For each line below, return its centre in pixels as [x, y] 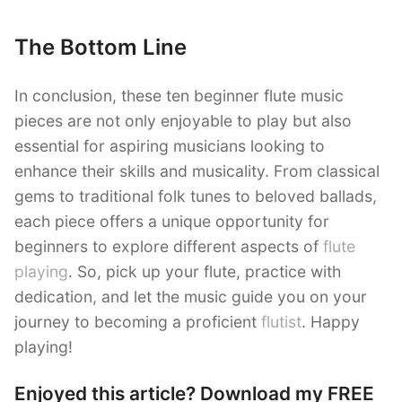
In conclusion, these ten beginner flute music [179, 96]
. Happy [331, 322]
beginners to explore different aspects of [169, 247]
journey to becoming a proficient [138, 322]
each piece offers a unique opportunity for [172, 222]
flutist [281, 322]
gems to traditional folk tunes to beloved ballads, [196, 197]
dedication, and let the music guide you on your [191, 297]
